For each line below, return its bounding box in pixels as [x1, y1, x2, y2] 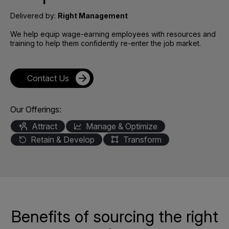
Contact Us [27, 73, 69, 84]
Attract [32, 121, 57, 132]
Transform [123, 134, 162, 145]
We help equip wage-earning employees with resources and [10, 30, 216, 39]
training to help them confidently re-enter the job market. [10, 39, 201, 48]
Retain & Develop [31, 134, 95, 145]
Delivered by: [10, 11, 58, 20]
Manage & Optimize [86, 121, 157, 132]
